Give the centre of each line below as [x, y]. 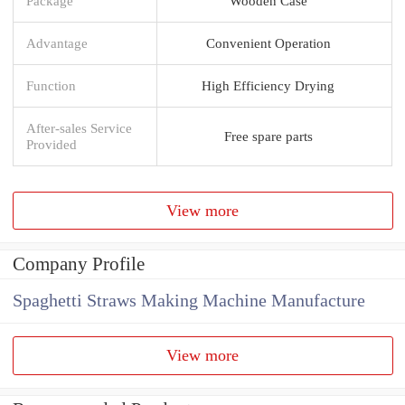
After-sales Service [79, 127]
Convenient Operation [268, 42]
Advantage [57, 42]
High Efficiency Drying [268, 85]
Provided [52, 144]
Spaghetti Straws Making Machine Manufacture [189, 301]
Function [51, 85]
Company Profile [79, 264]
